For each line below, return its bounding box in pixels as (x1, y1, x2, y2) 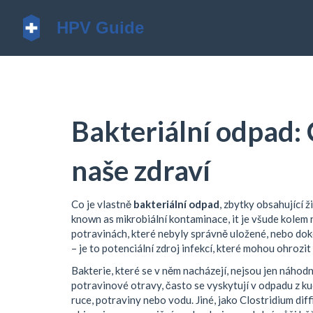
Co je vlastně (71, 198, 133, 210)
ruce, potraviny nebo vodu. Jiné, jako (71, 293, 240, 306)
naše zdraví (71, 154, 210, 187)
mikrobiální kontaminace (116, 212, 228, 225)
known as (71, 212, 116, 225)
